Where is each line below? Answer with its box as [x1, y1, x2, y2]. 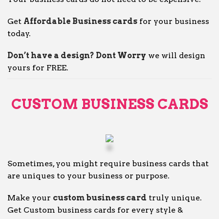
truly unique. [147, 193, 202, 202]
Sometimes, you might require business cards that [7, 159, 209, 168]
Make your [7, 193, 53, 202]
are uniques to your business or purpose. [7, 171, 170, 180]
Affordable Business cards [23, 17, 137, 26]
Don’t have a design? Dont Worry [7, 51, 146, 60]
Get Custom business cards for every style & [7, 205, 183, 215]
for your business [137, 17, 209, 26]
